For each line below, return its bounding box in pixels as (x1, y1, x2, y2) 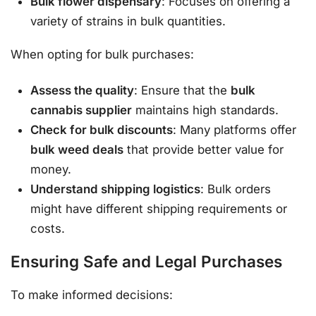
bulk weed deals (30, 142, 124, 157)
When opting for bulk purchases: (11, 47, 194, 61)
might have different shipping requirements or (30, 202, 288, 217)
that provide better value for (123, 142, 284, 157)
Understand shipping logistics (30, 182, 201, 197)
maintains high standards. (132, 103, 279, 118)
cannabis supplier (30, 103, 133, 118)
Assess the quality (30, 83, 135, 98)
